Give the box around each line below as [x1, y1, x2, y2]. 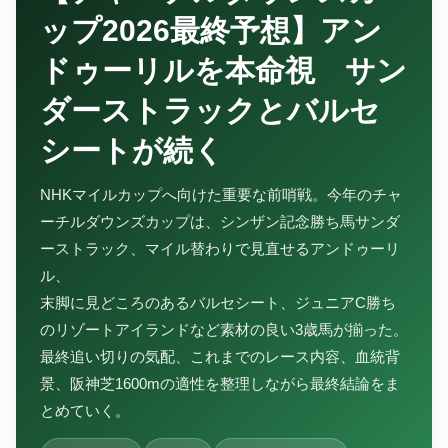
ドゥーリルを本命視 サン [40, 53, 407, 87]
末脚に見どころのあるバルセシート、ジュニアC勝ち [40, 293, 396, 311]
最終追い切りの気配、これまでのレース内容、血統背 [40, 347, 400, 365]
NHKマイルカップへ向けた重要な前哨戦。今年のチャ [40, 185, 402, 203]
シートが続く [40, 133, 224, 167]
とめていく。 [40, 401, 130, 419]
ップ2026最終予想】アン [40, 13, 382, 47]
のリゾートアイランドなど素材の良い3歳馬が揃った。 [40, 320, 408, 338]
